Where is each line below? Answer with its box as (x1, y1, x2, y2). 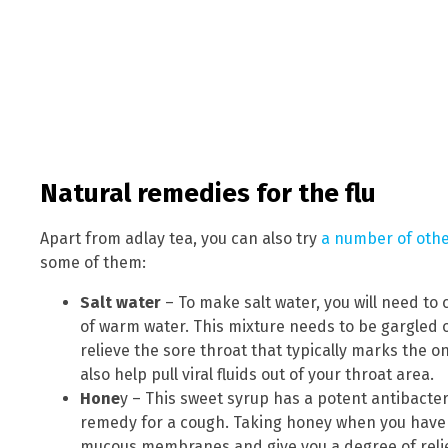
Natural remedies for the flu (40, 177, 376, 209)
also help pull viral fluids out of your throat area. (80, 365, 434, 385)
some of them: (40, 253, 146, 273)
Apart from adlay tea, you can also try (40, 229, 321, 249)
